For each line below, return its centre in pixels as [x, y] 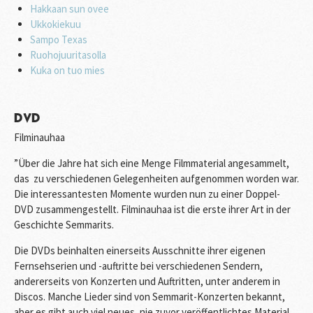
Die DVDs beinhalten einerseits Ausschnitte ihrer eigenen [140, 250]
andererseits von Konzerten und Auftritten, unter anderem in [147, 281]
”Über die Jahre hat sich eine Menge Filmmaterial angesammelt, [152, 163]
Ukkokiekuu [55, 24]
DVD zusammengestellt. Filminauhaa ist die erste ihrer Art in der [152, 209]
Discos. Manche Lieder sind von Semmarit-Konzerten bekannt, [150, 296]
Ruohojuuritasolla [68, 54]
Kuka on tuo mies [67, 70]
